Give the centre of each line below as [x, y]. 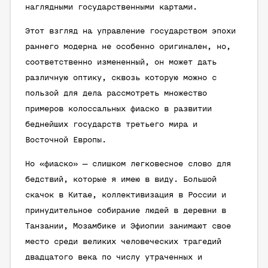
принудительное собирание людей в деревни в [126, 211]
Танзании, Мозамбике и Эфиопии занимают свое [128, 226]
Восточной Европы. [66, 140]
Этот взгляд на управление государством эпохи [130, 31]
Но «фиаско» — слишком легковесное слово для [128, 164]
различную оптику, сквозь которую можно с [121, 78]
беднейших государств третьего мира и [111, 125]
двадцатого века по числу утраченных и [114, 258]
